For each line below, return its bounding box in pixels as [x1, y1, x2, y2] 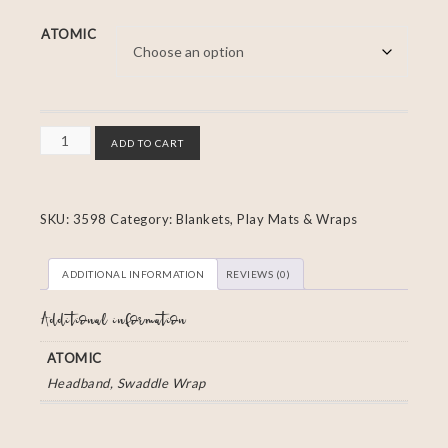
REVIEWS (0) [225, 268, 290, 280]
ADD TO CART [110, 137, 184, 149]
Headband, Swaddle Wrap [46, 375, 206, 392]
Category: [110, 211, 176, 227]
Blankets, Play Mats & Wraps [176, 211, 358, 227]
